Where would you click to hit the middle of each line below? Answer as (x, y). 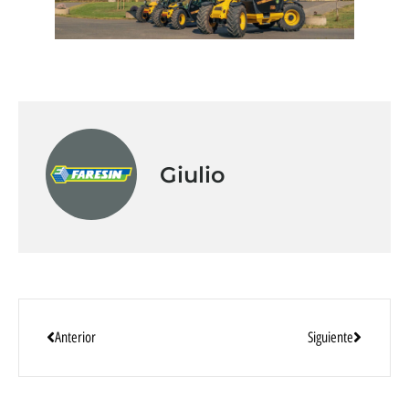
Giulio (192, 175)
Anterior (75, 337)
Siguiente (330, 337)
